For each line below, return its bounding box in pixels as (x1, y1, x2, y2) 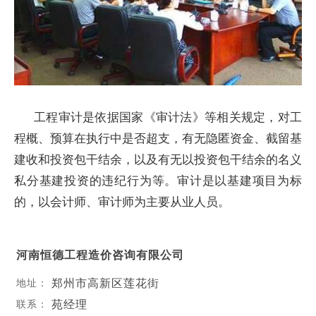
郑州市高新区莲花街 (51, 274, 159, 291)
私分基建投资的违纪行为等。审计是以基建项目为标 (14, 172, 302, 188)
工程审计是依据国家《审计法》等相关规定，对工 (34, 109, 302, 125)
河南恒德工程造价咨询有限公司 (16, 246, 184, 262)
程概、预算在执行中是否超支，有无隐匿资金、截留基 (14, 130, 302, 146)
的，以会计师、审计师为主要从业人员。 (14, 193, 230, 209)
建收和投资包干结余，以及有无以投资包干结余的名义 (14, 151, 302, 167)
